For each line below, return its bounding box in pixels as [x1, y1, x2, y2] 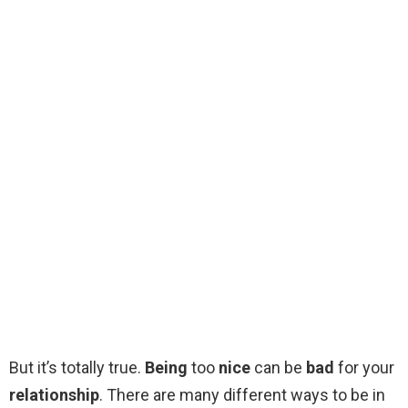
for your [334, 358, 394, 378]
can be [250, 358, 306, 378]
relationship [9, 385, 99, 405]
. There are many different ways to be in [99, 385, 385, 405]
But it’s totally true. [9, 358, 145, 378]
